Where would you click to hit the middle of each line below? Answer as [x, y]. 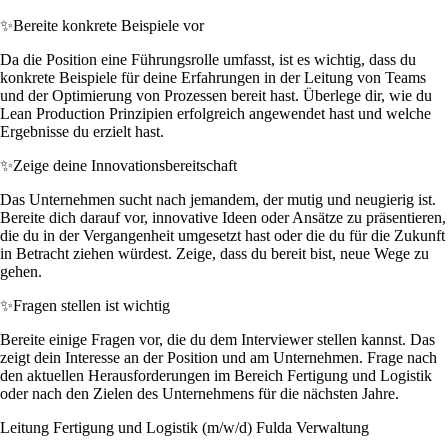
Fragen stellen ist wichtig [91, 305]
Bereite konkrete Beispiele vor [108, 25]
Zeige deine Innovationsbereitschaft [125, 165]
